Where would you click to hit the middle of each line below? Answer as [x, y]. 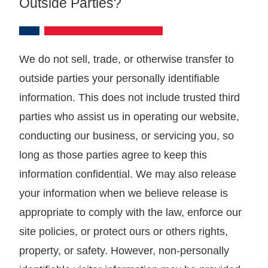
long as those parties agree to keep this [113, 155]
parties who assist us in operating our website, [129, 116]
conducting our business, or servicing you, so [127, 135]
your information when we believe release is [124, 193]
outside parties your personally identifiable [119, 78]
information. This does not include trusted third [130, 97]
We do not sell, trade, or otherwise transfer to [127, 59]
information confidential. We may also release [128, 174]
